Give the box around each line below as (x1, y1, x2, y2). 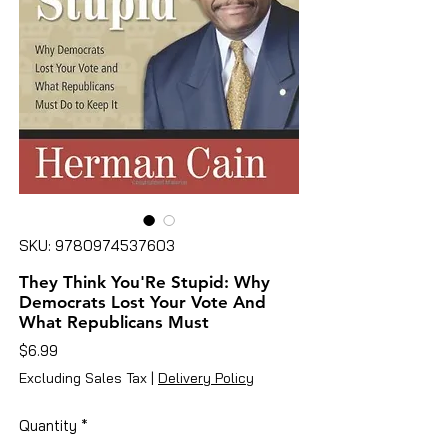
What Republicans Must (19, 311, 209, 332)
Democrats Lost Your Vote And (19, 291, 266, 312)
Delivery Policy (158, 368, 254, 387)
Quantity (19, 415, 77, 435)
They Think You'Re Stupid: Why (19, 271, 270, 292)
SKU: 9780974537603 (19, 235, 175, 255)
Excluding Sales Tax (19, 368, 147, 387)
